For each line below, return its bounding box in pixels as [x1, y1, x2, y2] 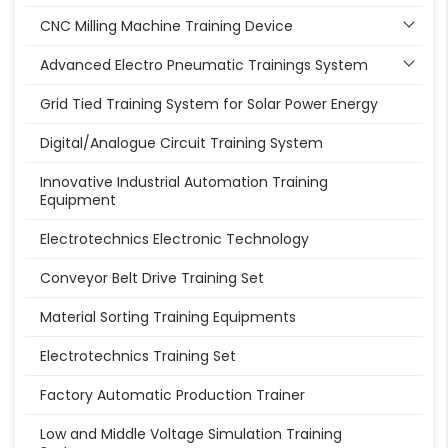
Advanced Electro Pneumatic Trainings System [40, 55, 368, 76]
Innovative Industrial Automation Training [40, 172, 328, 193]
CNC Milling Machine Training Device [40, 16, 293, 37]
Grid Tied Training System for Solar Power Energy [40, 94, 378, 115]
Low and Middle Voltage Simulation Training [40, 424, 342, 445]
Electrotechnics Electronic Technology [40, 229, 309, 250]
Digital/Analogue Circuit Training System [40, 133, 323, 154]
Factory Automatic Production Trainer [40, 385, 305, 406]
